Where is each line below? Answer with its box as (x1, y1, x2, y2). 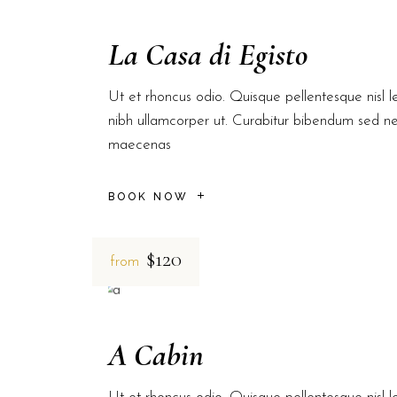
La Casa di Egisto (108, 36, 307, 74)
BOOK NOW (108, 190, 189, 203)
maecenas (108, 137, 171, 153)
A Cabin (108, 336, 204, 374)
